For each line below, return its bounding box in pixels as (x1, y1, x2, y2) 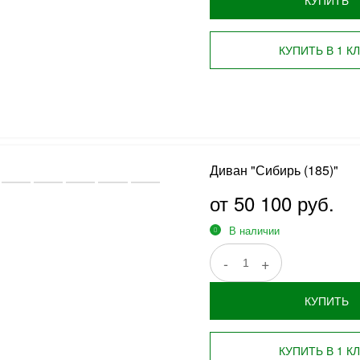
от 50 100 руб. (209, 189, 334, 217)
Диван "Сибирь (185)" (209, 161, 338, 179)
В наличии (228, 223, 280, 238)
